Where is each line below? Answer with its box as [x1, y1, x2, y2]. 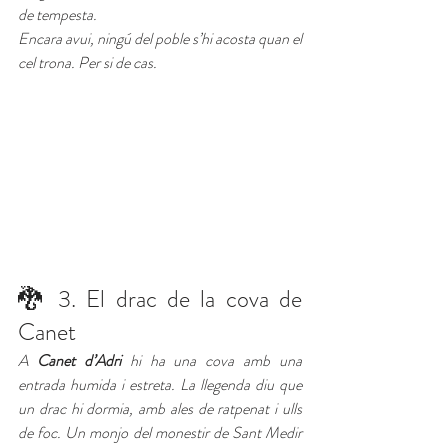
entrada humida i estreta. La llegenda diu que [18, 373, 302, 397]
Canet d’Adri [36, 349, 121, 373]
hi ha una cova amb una [120, 349, 302, 373]
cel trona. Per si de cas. [18, 51, 157, 75]
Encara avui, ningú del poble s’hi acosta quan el [18, 27, 302, 51]
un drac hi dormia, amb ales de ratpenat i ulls [18, 397, 302, 421]
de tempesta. [18, 3, 97, 27]
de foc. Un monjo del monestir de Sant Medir [18, 421, 302, 445]
